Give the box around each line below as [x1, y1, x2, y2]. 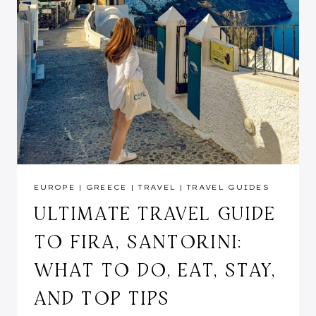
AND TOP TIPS [34, 286, 170, 310]
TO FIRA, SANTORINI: [34, 229, 243, 253]
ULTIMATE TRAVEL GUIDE [34, 201, 276, 225]
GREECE [85, 183, 128, 192]
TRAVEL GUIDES [186, 183, 270, 192]
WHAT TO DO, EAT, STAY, [34, 257, 276, 281]
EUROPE [34, 183, 75, 192]
